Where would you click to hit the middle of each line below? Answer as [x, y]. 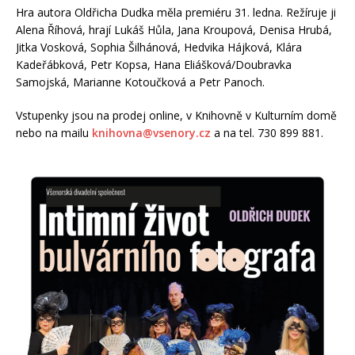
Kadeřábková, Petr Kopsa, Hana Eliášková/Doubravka [154, 64]
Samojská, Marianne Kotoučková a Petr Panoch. [140, 82]
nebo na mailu [54, 132]
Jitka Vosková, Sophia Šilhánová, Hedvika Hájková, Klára [159, 47]
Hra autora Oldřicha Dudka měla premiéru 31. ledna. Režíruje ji [176, 12]
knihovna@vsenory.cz [151, 132]
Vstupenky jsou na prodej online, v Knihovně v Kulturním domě [176, 115]
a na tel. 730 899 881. [267, 132]
